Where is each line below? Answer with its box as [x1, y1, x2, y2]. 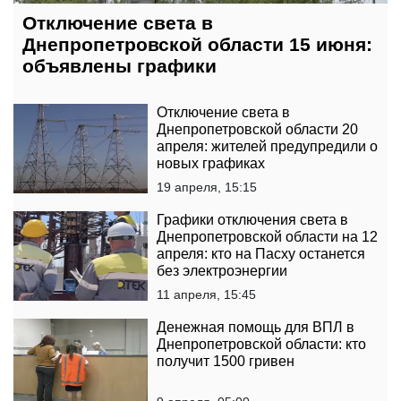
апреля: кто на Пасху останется [157, 246, 365, 262]
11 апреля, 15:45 [157, 287, 256, 303]
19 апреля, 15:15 [157, 180, 257, 195]
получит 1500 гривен [157, 354, 294, 370]
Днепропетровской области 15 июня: [22, 34, 372, 55]
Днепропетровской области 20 [157, 122, 358, 138]
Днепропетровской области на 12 [157, 229, 378, 245]
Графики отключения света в [157, 212, 348, 228]
